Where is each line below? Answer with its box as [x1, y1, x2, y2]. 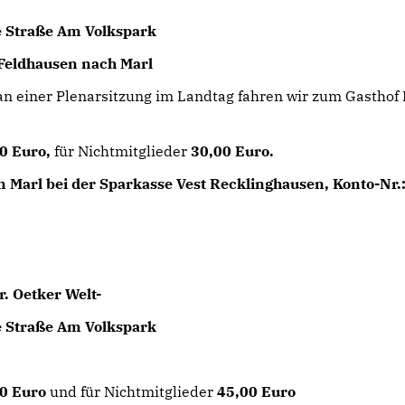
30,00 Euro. [191, 142, 275, 160]
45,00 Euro [217, 382, 297, 400]
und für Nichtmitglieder [50, 382, 218, 400]
